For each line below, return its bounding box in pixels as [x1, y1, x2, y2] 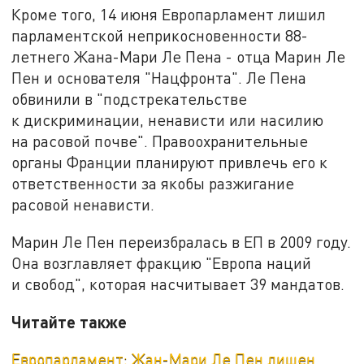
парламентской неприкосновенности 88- [11, 26, 309, 45]
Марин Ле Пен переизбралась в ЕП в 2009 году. [11, 232, 352, 251]
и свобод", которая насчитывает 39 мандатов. [11, 274, 345, 293]
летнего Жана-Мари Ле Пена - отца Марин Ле [11, 47, 346, 67]
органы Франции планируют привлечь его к [11, 153, 328, 172]
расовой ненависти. [11, 195, 155, 214]
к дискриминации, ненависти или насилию [11, 110, 324, 130]
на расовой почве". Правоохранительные [11, 132, 309, 151]
